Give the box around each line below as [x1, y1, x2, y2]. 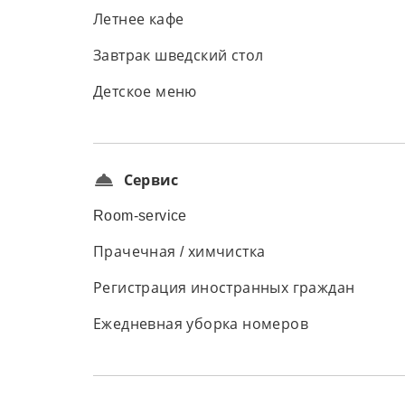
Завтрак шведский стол [93, 48, 264, 63]
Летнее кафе [93, 12, 184, 27]
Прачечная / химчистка [93, 244, 266, 259]
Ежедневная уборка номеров [93, 316, 308, 332]
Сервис [124, 170, 179, 190]
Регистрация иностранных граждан [93, 280, 355, 296]
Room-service [93, 208, 187, 223]
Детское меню [93, 84, 197, 99]
